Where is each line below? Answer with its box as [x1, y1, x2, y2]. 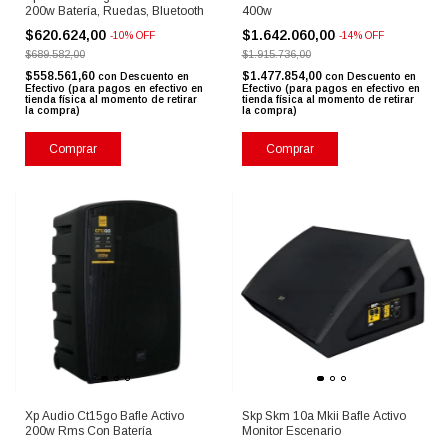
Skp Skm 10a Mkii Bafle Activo [241, 408, 406, 423]
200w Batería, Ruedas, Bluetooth [25, 4, 204, 19]
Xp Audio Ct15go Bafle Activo [25, 408, 184, 423]
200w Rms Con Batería [25, 423, 152, 438]
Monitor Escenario [241, 423, 341, 438]
